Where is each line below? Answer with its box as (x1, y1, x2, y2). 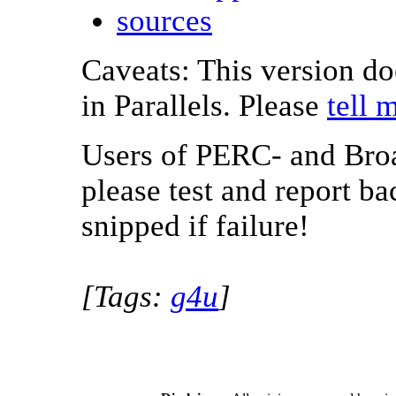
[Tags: (81, 279, 171, 314)
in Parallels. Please (81, 88, 327, 123)
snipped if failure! (81, 209, 309, 243)
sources (117, 4, 212, 38)
